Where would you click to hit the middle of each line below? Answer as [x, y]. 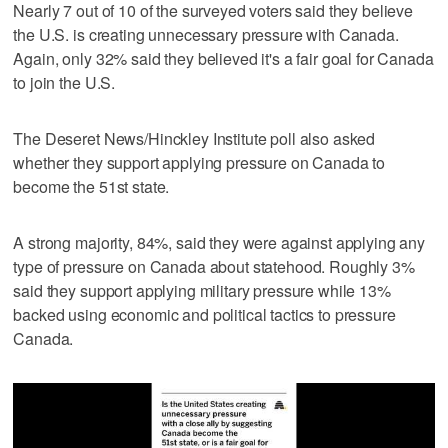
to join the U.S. [64, 82]
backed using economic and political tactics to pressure [204, 314]
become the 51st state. [91, 186]
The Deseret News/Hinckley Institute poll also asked [194, 138]
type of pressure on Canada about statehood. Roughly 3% [214, 266]
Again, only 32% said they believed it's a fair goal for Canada [223, 58]
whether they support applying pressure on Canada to [199, 162]
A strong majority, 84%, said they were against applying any [219, 242]
